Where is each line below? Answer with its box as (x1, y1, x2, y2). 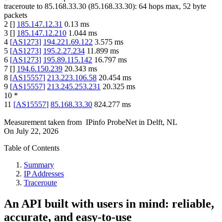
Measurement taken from (4, 118, 82, 127)
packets (4, 11, 27, 20)
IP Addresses (24, 169, 64, 178)
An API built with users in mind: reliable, (4, 197, 214, 211)
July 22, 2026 (16, 127, 58, 136)
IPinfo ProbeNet (86, 118, 139, 127)
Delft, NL (147, 118, 177, 127)
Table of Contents (4, 144, 59, 153)
